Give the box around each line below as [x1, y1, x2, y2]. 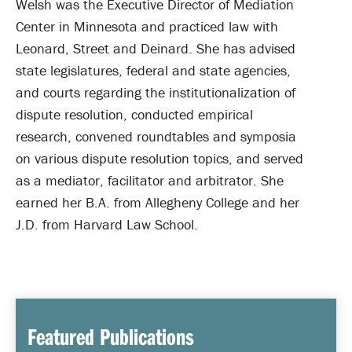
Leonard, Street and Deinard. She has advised [16, 39, 295, 57]
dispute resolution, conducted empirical [16, 105, 253, 123]
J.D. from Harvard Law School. [16, 215, 202, 233]
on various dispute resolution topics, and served [16, 149, 303, 167]
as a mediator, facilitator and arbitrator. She [16, 171, 284, 189]
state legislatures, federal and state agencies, [16, 61, 291, 79]
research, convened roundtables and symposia [16, 127, 296, 145]
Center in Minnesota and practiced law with [16, 17, 278, 35]
